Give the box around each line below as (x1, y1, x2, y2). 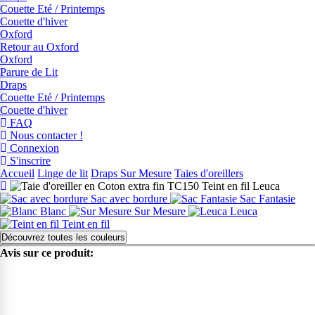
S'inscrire (7, 155, 51, 167)
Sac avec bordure (91, 193, 167, 205)
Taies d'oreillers (174, 167, 243, 180)
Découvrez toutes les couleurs (1, 232, 125, 243)
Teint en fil (62, 218, 110, 231)
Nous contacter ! (7, 129, 83, 142)
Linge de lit (37, 167, 88, 180)
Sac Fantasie (240, 193, 295, 205)
